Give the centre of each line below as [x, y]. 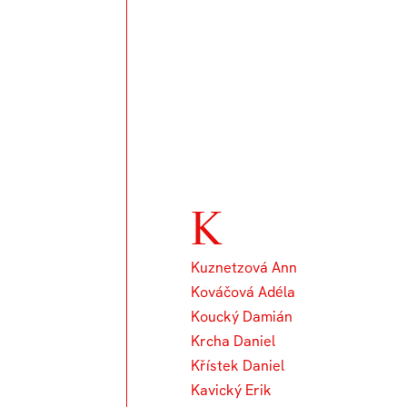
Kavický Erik [232, 391]
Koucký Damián [242, 317]
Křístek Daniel [238, 366]
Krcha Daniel [233, 342]
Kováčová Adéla [243, 293]
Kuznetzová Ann [244, 268]
